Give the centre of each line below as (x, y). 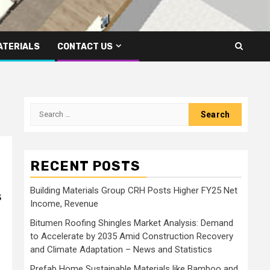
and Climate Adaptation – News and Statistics (121, 249)
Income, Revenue (64, 203)
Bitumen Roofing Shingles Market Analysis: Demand (132, 223)
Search (46, 109)
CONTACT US (85, 46)
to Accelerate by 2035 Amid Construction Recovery (132, 236)
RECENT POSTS (85, 166)
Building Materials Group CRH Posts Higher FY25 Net (134, 190)
